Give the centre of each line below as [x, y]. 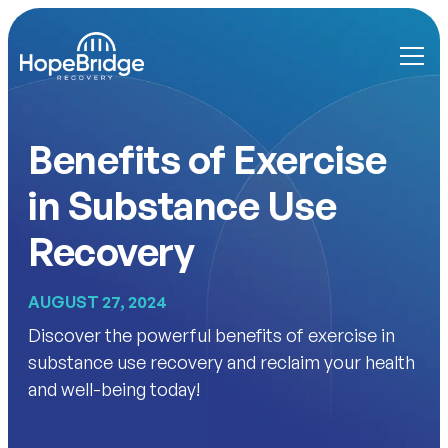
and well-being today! [114, 389]
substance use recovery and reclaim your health [221, 362]
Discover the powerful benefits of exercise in [211, 335]
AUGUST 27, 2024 [97, 302]
